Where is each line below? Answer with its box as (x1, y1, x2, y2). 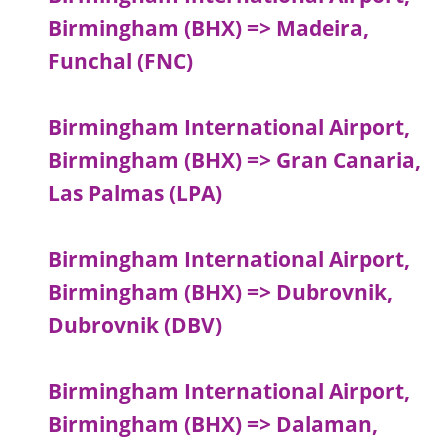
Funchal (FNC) (48, 47, 194, 76)
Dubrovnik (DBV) (48, 311, 223, 340)
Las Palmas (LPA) (48, 179, 223, 208)
